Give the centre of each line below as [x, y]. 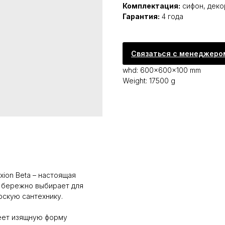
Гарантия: [141, 17]
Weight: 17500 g [149, 81]
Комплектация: [151, 6]
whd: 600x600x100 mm [162, 70]
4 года [172, 17]
